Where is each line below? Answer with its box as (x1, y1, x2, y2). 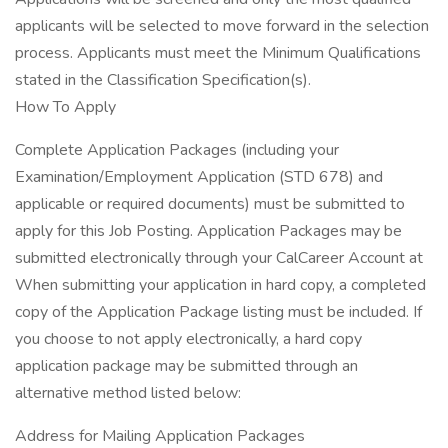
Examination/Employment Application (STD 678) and (15, 166, 383, 188)
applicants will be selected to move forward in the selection (15, 15, 429, 37)
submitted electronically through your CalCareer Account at (15, 247, 423, 269)
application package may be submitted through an (15, 355, 358, 377)
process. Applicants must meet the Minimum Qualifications (15, 42, 421, 64)
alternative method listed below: (15, 382, 241, 404)
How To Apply (15, 96, 116, 118)
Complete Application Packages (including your (15, 139, 339, 161)
